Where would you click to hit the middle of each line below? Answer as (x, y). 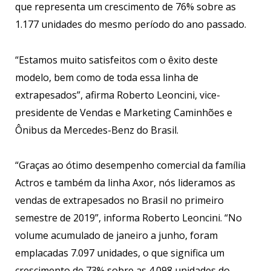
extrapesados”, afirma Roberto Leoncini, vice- (118, 95)
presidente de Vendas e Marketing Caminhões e (124, 112)
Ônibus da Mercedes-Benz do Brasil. (97, 130)
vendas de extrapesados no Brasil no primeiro (119, 201)
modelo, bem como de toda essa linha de (107, 77)
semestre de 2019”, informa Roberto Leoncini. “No (129, 218)
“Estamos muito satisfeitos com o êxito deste (116, 60)
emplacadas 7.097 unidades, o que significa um (120, 253)
